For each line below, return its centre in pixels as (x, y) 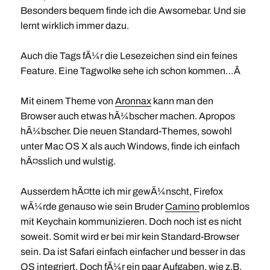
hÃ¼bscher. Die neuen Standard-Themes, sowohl (126, 131)
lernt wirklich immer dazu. (74, 25)
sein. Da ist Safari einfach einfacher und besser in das (133, 251)
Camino (182, 206)
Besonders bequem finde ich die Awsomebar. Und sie (133, 10)
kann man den (182, 101)
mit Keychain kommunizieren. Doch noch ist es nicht (131, 221)
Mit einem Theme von (67, 101)
